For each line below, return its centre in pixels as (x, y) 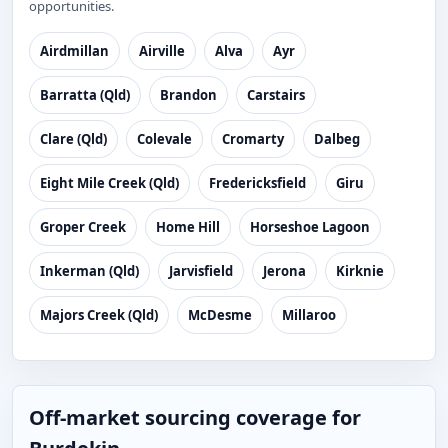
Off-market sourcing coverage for (195, 417)
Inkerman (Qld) (89, 271)
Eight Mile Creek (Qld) (109, 183)
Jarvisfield (201, 271)
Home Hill (188, 227)
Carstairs (276, 95)
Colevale (164, 139)
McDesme (220, 315)
